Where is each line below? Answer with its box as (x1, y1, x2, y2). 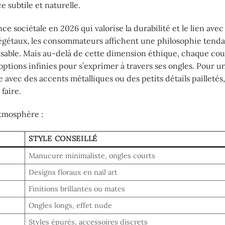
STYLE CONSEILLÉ (29, 134, 97, 143)
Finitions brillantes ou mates (29, 184, 126, 193)
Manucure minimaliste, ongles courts (29, 151, 156, 160)
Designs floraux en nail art (29, 167, 118, 177)
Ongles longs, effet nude (29, 200, 113, 210)
